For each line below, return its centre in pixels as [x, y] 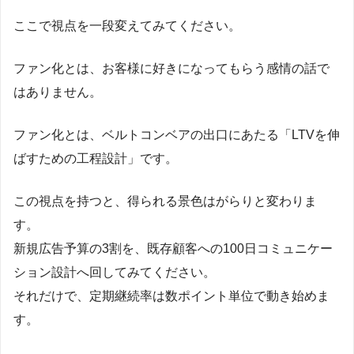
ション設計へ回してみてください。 [115, 272]
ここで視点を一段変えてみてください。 [127, 25]
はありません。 [58, 92]
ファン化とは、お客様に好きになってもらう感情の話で [171, 68]
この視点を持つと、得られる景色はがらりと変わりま [165, 201]
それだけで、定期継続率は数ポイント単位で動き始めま [171, 296]
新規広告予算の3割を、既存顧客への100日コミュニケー [173, 248]
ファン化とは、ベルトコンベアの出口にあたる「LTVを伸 [177, 134]
